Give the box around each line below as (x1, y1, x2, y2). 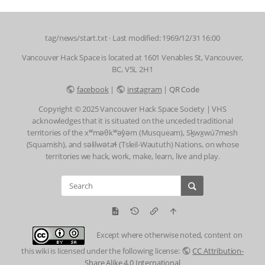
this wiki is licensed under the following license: (21, 245, 182, 257)
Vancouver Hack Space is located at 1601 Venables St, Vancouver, (21, 52, 244, 63)
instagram (127, 83, 162, 95)
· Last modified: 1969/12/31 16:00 (107, 32, 220, 43)
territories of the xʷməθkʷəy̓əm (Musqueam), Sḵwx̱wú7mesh (27, 127, 238, 138)
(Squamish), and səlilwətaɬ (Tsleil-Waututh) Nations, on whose (26, 139, 239, 150)
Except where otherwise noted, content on (95, 230, 243, 241)
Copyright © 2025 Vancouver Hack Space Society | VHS (38, 104, 227, 115)
